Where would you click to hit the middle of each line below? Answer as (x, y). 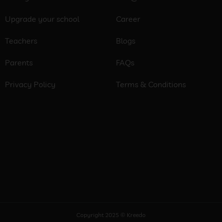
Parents (19, 63)
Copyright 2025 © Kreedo (111, 215)
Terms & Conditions (151, 84)
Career (128, 19)
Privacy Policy (30, 84)
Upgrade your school (42, 19)
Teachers (21, 41)
